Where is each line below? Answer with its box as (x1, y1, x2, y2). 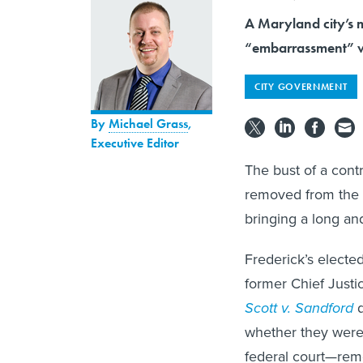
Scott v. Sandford (245, 297, 353, 318)
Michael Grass (109, 114, 188, 132)
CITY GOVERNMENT (254, 79, 348, 93)
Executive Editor (91, 134, 179, 152)
